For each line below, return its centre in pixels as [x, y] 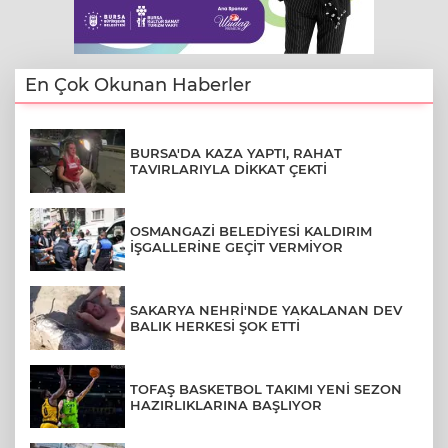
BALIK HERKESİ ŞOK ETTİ [215, 325]
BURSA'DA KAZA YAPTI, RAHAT [236, 152]
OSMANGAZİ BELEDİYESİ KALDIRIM [251, 231]
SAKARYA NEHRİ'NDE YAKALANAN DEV [266, 309]
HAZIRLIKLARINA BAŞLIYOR [226, 404]
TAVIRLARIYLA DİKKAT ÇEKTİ [228, 168]
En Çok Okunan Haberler [138, 85]
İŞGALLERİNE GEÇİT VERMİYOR [236, 247]
